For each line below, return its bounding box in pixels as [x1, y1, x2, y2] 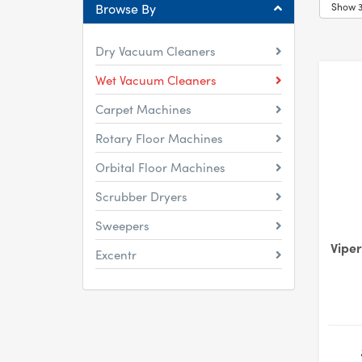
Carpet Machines [95, 100, 192, 117]
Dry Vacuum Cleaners [95, 42, 216, 59]
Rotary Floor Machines [95, 129, 223, 146]
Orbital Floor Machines [95, 158, 225, 175]
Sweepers [95, 217, 149, 234]
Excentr [95, 246, 137, 263]
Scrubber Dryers [95, 187, 187, 204]
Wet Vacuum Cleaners [95, 71, 217, 88]
